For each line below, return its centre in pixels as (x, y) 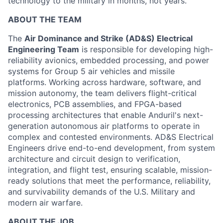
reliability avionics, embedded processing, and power (109, 60)
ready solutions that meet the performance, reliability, (109, 181)
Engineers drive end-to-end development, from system (111, 148)
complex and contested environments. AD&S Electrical (111, 137)
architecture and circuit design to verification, (94, 159)
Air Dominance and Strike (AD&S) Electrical (109, 38)
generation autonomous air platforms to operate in (104, 126)
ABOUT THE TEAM (45, 19)
